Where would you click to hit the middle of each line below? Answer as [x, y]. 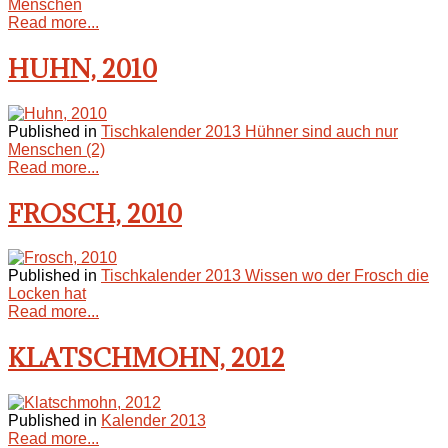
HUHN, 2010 [82, 68]
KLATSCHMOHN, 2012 [146, 358]
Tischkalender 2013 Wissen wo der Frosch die [265, 276]
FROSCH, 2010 [95, 213]
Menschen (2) [56, 149]
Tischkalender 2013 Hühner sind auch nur [249, 131]
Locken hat [47, 294]
